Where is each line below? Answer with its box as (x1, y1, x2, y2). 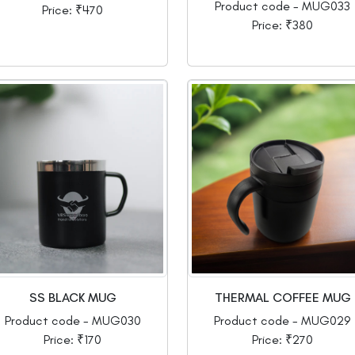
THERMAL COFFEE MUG (214, 290, 351, 306)
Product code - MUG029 (214, 313, 351, 329)
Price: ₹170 (44, 332, 101, 348)
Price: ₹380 (252, 17, 313, 33)
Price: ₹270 (252, 332, 313, 348)
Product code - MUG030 (4, 313, 141, 329)
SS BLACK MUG (29, 290, 116, 306)
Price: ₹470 (42, 2, 103, 18)
